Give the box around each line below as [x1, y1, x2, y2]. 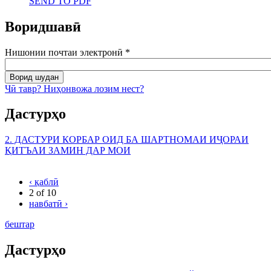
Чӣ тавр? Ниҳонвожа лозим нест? [5, 83, 144, 94]
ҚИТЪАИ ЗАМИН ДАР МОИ [5, 145, 131, 156]
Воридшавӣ [5, 18, 81, 34]
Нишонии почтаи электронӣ [5, 47, 125, 57]
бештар [5, 219, 34, 230]
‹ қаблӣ [29, 177, 59, 188]
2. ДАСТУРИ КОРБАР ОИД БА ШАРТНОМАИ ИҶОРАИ [5, 134, 249, 145]
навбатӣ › [29, 198, 68, 209]
